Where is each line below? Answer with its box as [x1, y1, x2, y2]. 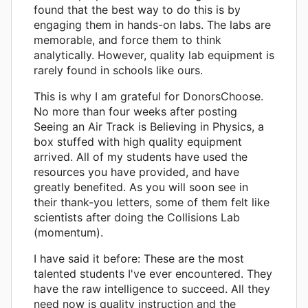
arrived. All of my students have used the [34, 149, 247, 164]
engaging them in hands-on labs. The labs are [34, 17, 271, 32]
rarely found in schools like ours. [34, 63, 203, 77]
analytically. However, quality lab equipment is [34, 47, 274, 62]
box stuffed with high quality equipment [34, 134, 242, 148]
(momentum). [34, 225, 103, 239]
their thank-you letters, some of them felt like [34, 195, 269, 209]
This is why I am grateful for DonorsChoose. [34, 89, 263, 103]
